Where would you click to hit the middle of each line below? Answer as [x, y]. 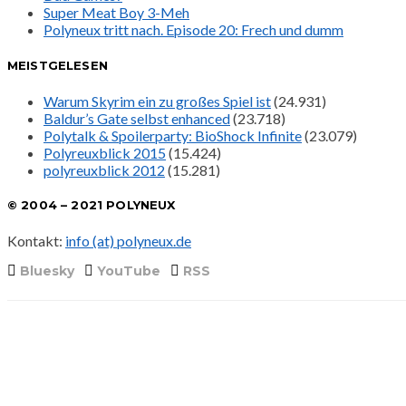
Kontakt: [36, 241]
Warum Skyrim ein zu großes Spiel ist [157, 101]
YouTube [129, 271]
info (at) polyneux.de [128, 241]
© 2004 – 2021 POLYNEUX [92, 205]
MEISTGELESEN [58, 65]
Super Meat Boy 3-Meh [116, 13]
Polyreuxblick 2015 [105, 152]
